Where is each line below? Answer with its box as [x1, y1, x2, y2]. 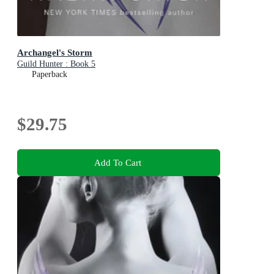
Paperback [32, 69, 67, 79]
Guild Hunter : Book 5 [17, 59, 95, 68]
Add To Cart [94, 157, 141, 168]
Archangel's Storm [17, 46, 92, 57]
